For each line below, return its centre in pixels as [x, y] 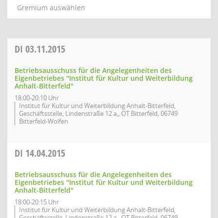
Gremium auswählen [51, 8]
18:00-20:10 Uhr [37, 98]
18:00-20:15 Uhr [37, 202]
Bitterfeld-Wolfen [44, 121]
